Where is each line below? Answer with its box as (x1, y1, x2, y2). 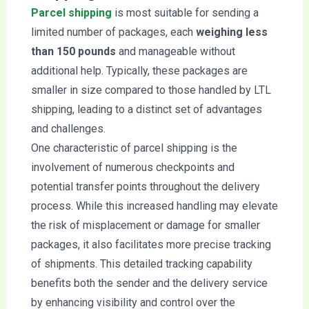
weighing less (195, 25, 268, 39)
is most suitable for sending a (111, 6, 259, 19)
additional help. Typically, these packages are (30, 63, 248, 77)
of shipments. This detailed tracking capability (30, 257, 252, 270)
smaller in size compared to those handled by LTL (30, 83, 271, 97)
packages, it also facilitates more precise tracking (30, 237, 271, 251)
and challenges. (30, 121, 106, 135)
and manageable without (118, 44, 235, 58)
